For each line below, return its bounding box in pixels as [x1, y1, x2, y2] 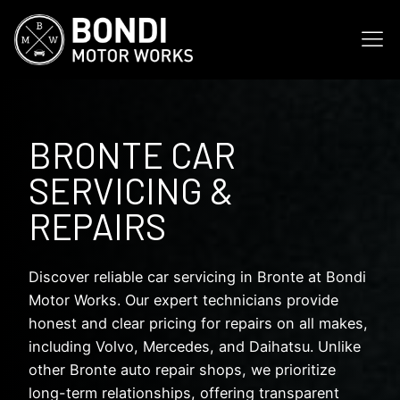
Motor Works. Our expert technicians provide [29, 290, 338, 309]
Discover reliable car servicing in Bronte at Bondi [29, 267, 366, 286]
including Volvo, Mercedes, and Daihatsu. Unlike [29, 337, 361, 355]
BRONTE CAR [29, 132, 236, 176]
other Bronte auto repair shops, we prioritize [29, 360, 336, 379]
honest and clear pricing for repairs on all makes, [29, 313, 368, 332]
